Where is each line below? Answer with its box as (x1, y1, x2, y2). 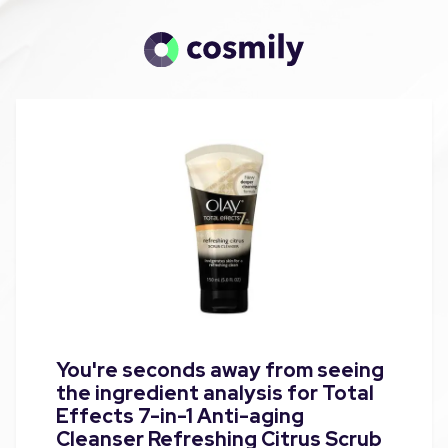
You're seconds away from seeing (56, 356, 384, 383)
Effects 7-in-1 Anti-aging (56, 402, 304, 429)
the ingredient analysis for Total (56, 379, 374, 406)
